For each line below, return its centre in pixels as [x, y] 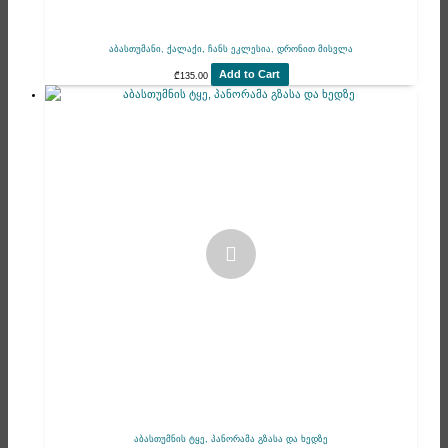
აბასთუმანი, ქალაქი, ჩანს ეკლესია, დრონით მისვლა [231, 49]
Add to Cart [250, 74]
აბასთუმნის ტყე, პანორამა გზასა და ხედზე [231, 439]
